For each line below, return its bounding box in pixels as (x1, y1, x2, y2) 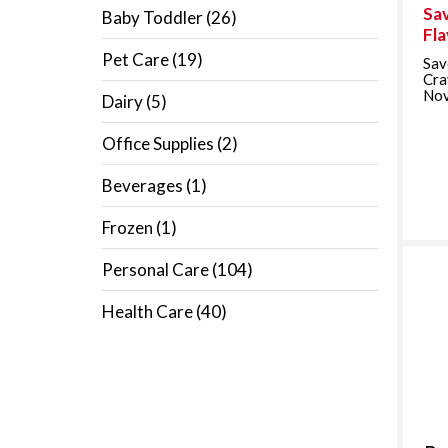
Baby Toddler (102, 6, 206, 28)
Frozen (102, 216, 156, 238)
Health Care (102, 300, 196, 322)
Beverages (102, 174, 186, 196)
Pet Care (102, 48, 172, 70)
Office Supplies (102, 132, 217, 154)
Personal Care (102, 258, 212, 280)
